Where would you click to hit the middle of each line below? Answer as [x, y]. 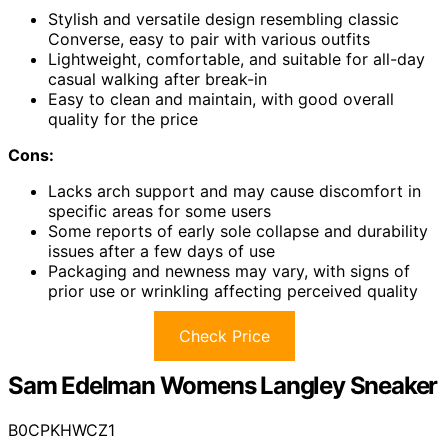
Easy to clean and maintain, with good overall [221, 99]
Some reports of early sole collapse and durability [238, 231]
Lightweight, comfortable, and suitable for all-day [236, 59]
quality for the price [123, 119]
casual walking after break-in [157, 79]
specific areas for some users [159, 211]
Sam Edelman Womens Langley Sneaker [223, 386]
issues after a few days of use [161, 251]
